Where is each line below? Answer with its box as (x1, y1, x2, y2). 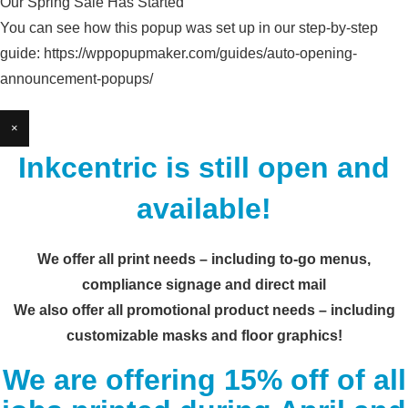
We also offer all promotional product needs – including (13, 302, 395, 318)
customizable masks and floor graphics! (66, 328, 342, 343)
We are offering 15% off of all (2, 363, 406, 396)
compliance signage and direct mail (82, 277, 326, 292)
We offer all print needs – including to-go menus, (37, 251, 371, 267)
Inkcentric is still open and (18, 151, 390, 184)
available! (137, 192, 271, 225)
